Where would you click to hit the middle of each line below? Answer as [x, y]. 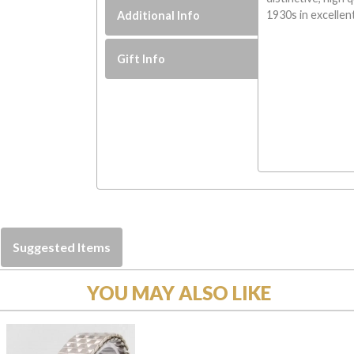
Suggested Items [62, 247]
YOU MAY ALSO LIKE [179, 292]
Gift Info [141, 58]
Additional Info [159, 15]
